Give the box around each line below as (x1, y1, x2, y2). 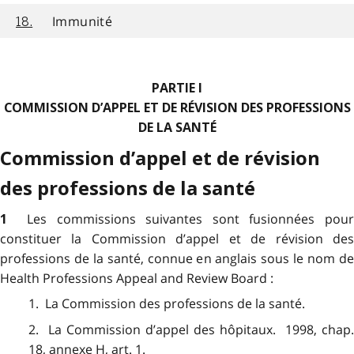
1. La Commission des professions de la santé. (28, 295, 305, 313)
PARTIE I (152, 81, 202, 96)
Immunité (52, 12, 113, 30)
